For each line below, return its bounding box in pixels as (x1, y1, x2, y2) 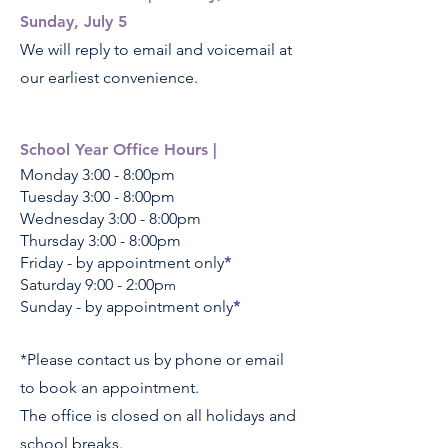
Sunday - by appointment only (20, 297, 233, 316)
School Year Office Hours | (20, 140, 222, 159)
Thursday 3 (20, 231, 96, 250)
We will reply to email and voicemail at (20, 40, 292, 59)
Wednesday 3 (20, 209, 116, 228)
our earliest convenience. (20, 68, 198, 87)
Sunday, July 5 (20, 12, 127, 31)
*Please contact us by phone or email (20, 350, 284, 369)
